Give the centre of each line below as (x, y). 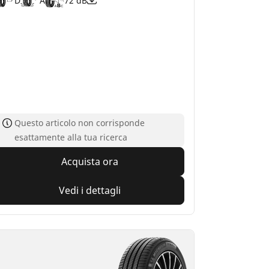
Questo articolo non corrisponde (79, 122)
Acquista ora (89, 161)
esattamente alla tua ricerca (71, 137)
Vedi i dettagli (89, 190)
